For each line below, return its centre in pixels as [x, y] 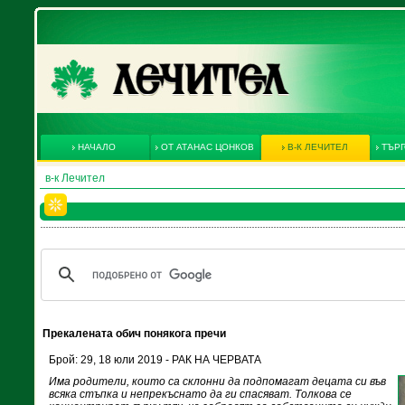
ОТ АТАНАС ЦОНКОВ [207, 147]
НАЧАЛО [97, 147]
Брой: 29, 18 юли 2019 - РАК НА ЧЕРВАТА [155, 360]
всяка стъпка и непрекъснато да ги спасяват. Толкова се [200, 394]
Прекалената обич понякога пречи [134, 334]
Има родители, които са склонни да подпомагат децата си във [217, 381]
